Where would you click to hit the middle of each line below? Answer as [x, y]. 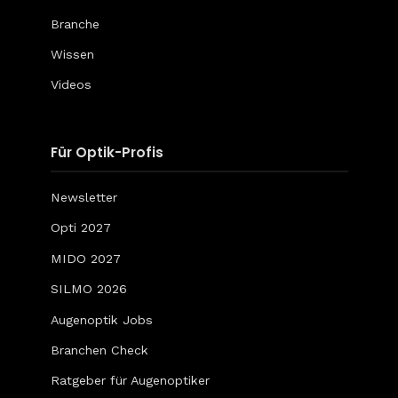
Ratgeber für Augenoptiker [130, 381]
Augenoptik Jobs [101, 319]
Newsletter [84, 197]
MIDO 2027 [85, 258]
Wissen [72, 54]
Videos [71, 85]
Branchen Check [99, 350]
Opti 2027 [80, 228]
